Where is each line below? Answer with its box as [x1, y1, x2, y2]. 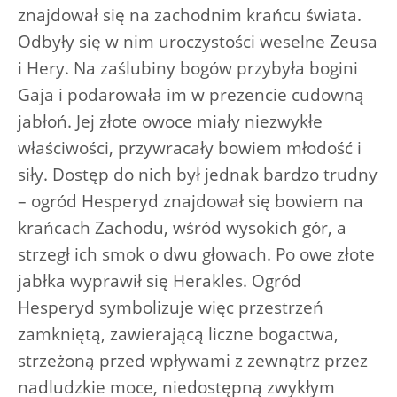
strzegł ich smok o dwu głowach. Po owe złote [18, 242, 375, 266]
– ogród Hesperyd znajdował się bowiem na [18, 189, 363, 213]
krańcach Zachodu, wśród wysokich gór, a [18, 215, 346, 239]
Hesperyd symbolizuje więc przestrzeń [18, 295, 323, 319]
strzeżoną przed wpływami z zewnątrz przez [18, 348, 368, 372]
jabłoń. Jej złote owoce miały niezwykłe [18, 109, 323, 133]
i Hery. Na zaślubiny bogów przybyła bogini [18, 56, 358, 80]
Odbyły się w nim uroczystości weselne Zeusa [18, 29, 378, 53]
